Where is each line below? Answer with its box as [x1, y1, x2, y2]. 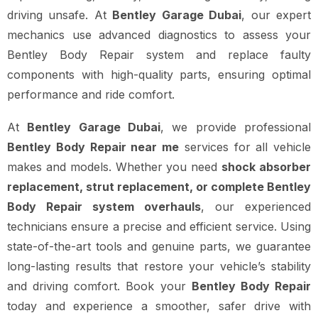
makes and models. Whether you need [7, 160, 222, 175]
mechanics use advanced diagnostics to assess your [7, 28, 311, 43]
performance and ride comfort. [7, 87, 175, 102]
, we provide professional [160, 120, 312, 135]
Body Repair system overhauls [7, 199, 201, 214]
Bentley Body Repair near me [7, 140, 179, 155]
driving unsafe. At [7, 8, 113, 23]
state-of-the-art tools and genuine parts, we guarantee [7, 239, 311, 254]
